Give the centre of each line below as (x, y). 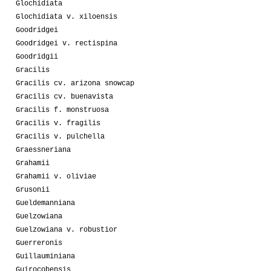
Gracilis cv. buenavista (64, 96)
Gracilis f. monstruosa (62, 110)
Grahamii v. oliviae (56, 176)
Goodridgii (37, 57)
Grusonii (33, 190)
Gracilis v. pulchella (60, 136)
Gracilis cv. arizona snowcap (75, 83)
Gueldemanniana (45, 203)
